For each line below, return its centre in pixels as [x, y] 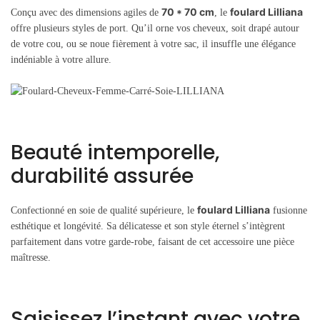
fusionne [289, 210]
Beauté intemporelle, [115, 152]
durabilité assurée [102, 176]
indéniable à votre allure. [61, 59]
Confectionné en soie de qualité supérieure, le [104, 210]
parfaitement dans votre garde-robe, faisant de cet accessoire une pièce [152, 241]
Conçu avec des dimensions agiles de [86, 12]
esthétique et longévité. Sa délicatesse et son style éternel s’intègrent [148, 226]
